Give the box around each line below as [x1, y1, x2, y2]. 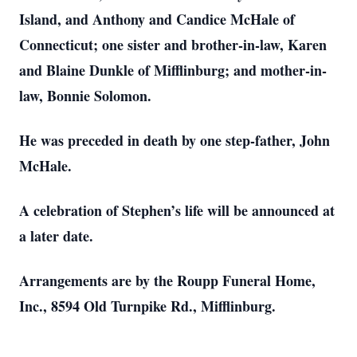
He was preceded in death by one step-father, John [19, 130, 330, 151]
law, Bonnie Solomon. [19, 85, 151, 106]
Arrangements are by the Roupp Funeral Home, [19, 270, 316, 291]
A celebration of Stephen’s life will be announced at [19, 200, 335, 221]
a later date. [19, 226, 93, 246]
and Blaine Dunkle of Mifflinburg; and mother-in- [19, 60, 327, 80]
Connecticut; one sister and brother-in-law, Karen [19, 34, 327, 55]
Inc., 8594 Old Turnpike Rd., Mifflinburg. [19, 296, 276, 316]
